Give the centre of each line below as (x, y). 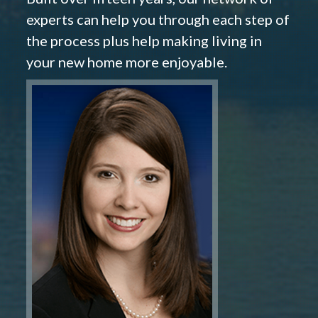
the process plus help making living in (144, 41)
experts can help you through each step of (158, 20)
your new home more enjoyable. (127, 62)
